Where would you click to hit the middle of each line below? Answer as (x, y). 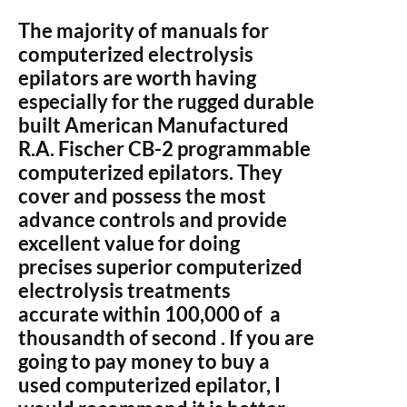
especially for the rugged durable (166, 101)
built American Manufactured (154, 125)
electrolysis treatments (126, 290)
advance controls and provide (153, 219)
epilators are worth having (137, 78)
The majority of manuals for (144, 30)
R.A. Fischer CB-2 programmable (164, 149)
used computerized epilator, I (149, 385)
